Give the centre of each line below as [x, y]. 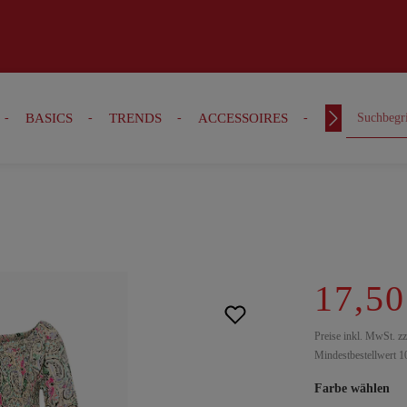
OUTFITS [352, 118]
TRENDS [135, 118]
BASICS [49, 118]
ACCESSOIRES [243, 118]
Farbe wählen [352, 388]
